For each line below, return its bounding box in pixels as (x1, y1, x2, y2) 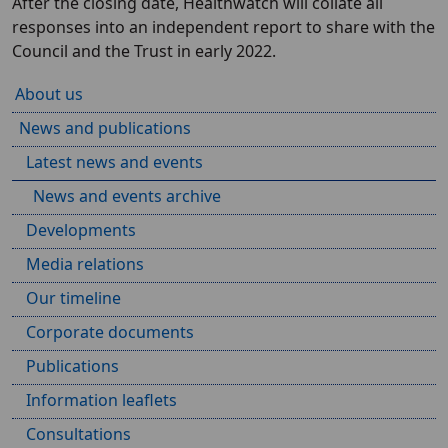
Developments (26, 219, 136, 242)
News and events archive (33, 185, 221, 208)
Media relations (26, 253, 144, 276)
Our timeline (26, 287, 121, 310)
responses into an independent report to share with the (12, 16, 435, 39)
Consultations (26, 423, 131, 446)
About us (15, 83, 83, 106)
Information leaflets (26, 389, 177, 412)
